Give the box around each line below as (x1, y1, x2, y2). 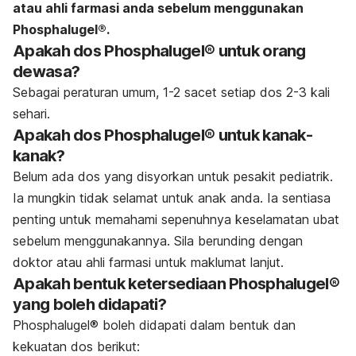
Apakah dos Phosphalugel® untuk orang (13, 41, 306, 61)
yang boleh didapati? (13, 295, 167, 315)
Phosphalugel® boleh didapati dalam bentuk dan (13, 317, 296, 334)
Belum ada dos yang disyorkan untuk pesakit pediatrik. (13, 168, 333, 185)
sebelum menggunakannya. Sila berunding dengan (13, 233, 303, 250)
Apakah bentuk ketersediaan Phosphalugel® (13, 274, 339, 294)
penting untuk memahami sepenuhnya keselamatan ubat (13, 211, 339, 228)
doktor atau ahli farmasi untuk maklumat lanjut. (13, 254, 284, 271)
